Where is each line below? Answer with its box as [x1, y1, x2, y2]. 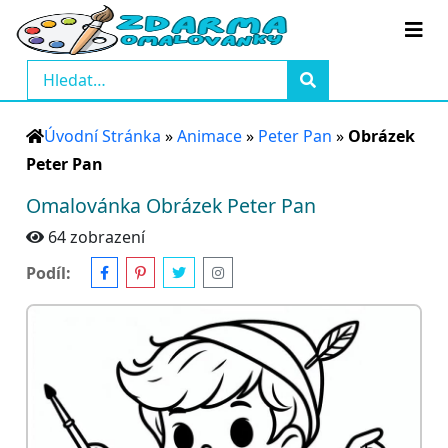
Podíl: [26, 261, 71, 284]
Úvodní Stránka [44, 125, 161, 147]
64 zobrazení [48, 226, 145, 248]
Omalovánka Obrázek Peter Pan [26, 192, 316, 219]
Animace [177, 125, 242, 147]
